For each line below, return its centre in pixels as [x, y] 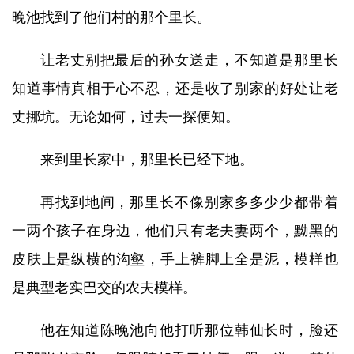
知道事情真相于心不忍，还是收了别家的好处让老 [175, 88]
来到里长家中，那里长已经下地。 [147, 160]
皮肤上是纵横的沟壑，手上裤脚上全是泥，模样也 [175, 259]
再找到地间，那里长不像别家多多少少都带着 [189, 202]
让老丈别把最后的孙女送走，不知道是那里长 [189, 60]
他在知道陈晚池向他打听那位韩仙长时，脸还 [189, 330]
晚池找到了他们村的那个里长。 [111, 17]
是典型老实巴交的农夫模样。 [104, 288]
